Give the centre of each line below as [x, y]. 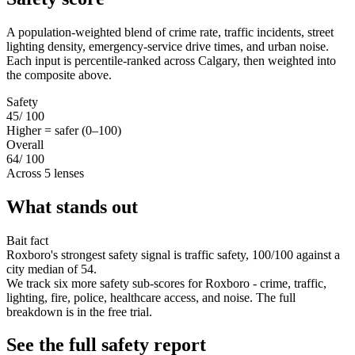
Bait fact [27, 240]
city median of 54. [52, 269]
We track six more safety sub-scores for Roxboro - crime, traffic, [166, 283]
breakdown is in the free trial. [79, 311]
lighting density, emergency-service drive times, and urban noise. [168, 46]
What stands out [72, 206]
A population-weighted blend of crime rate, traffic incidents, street [170, 32]
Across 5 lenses [45, 173]
